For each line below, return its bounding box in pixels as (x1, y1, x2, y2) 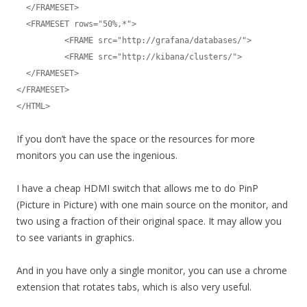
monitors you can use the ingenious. (16, 149, 177, 162)
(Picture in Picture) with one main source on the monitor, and (16, 198, 288, 212)
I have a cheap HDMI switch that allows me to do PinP (16, 182, 258, 195)
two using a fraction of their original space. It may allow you (16, 214, 282, 228)
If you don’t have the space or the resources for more (16, 132, 255, 146)
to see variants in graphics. (16, 231, 134, 245)
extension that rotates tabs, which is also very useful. (16, 280, 251, 294)
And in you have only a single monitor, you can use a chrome (16, 264, 287, 278)
